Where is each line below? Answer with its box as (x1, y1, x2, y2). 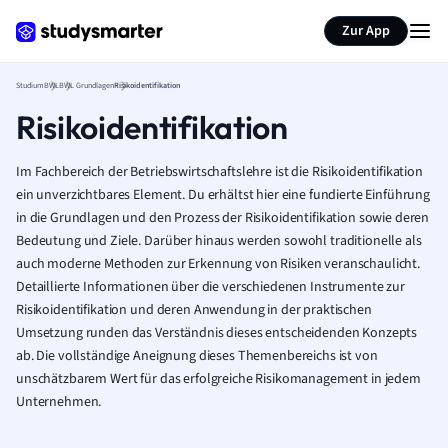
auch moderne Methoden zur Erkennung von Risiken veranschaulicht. (16, 254, 421, 274)
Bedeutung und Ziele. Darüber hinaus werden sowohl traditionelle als (16, 231, 422, 251)
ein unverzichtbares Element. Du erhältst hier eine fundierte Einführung (16, 185, 431, 205)
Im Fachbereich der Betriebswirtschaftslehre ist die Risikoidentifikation (16, 162, 423, 182)
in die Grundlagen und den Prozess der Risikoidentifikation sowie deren (16, 208, 430, 228)
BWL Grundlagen (59, 80, 114, 91)
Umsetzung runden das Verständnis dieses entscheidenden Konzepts (16, 323, 418, 343)
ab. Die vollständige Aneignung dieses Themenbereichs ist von (16, 346, 378, 366)
